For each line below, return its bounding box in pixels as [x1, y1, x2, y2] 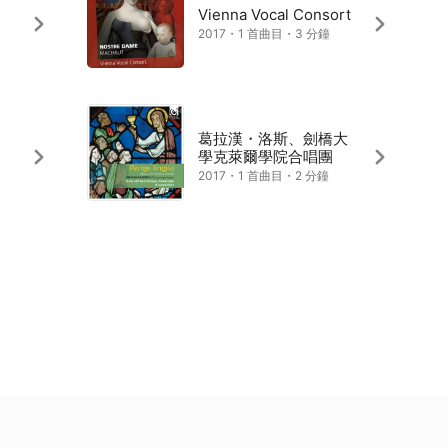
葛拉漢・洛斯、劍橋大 [197, 129, 348, 148]
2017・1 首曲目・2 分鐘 [197, 168, 329, 183]
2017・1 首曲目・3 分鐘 [197, 26, 330, 41]
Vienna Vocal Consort [197, 5, 351, 24]
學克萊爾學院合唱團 [197, 147, 333, 166]
